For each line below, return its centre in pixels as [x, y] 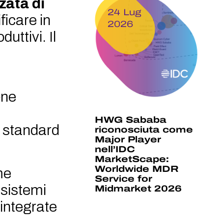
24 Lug [125, 13]
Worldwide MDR [137, 169]
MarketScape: [132, 159]
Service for [124, 179]
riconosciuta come [144, 130]
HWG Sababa [131, 120]
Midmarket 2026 [138, 189]
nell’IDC [115, 150]
